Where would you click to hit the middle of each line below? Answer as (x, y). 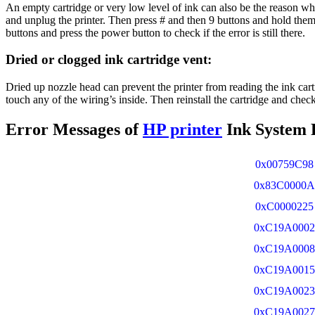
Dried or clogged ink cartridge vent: (109, 60)
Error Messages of (74, 130)
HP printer (182, 130)
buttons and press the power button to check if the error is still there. (155, 32)
